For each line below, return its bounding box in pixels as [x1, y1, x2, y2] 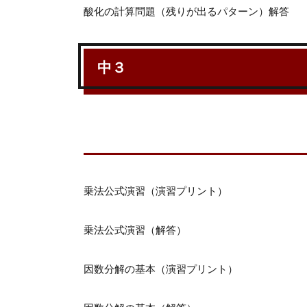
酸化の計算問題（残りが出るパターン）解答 [84, 6, 289, 17]
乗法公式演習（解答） [84, 225, 186, 236]
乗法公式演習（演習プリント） [84, 186, 228, 197]
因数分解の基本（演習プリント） [84, 264, 238, 275]
